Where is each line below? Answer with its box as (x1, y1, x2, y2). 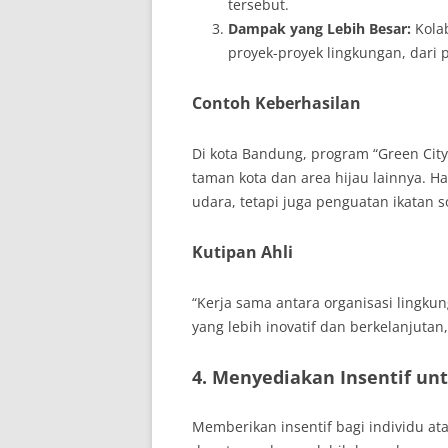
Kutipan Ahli (192, 241, 293, 263)
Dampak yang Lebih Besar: (228, 19, 411, 38)
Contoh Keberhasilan (192, 92, 361, 114)
